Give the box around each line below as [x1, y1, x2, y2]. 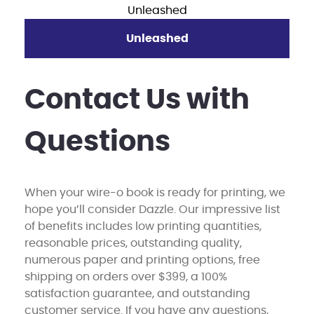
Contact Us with [25, 86, 250, 114]
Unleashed [125, 32, 189, 44]
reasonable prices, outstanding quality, [25, 237, 242, 249]
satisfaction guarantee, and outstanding [25, 287, 250, 299]
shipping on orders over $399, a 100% [25, 271, 227, 282]
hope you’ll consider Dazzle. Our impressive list [25, 203, 280, 215]
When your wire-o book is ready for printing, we [25, 186, 285, 198]
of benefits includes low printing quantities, [25, 220, 261, 232]
